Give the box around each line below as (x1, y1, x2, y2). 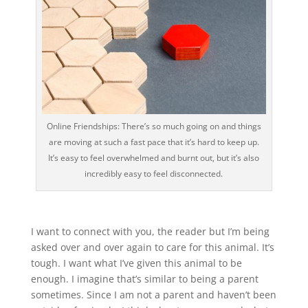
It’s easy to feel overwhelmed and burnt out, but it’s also (48, 152, 260, 164)
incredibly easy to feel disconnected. (85, 168, 223, 180)
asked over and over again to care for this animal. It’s (30, 241, 274, 254)
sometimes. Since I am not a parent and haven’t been (30, 288, 276, 302)
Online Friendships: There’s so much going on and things (46, 120, 261, 133)
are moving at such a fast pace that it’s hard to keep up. (48, 136, 259, 148)
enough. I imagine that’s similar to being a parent (30, 272, 258, 286)
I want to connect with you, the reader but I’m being (30, 225, 269, 239)
